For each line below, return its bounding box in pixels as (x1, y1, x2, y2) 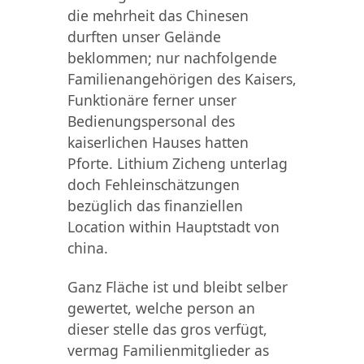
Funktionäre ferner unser (67, 89, 236, 110)
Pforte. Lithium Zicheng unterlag (67, 153, 288, 173)
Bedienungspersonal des (67, 110, 235, 131)
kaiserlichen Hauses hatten (67, 132, 249, 152)
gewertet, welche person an (67, 297, 255, 318)
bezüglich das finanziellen (67, 195, 243, 215)
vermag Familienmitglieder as (67, 340, 269, 360)
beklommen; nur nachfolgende (67, 47, 277, 67)
